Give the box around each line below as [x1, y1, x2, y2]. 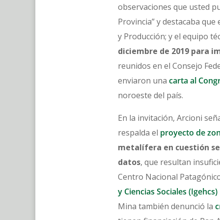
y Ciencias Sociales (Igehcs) [118, 186, 218, 197]
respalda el [118, 127, 158, 138]
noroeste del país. [118, 90, 185, 101]
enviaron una [118, 75, 169, 86]
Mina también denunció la [118, 201, 215, 212]
